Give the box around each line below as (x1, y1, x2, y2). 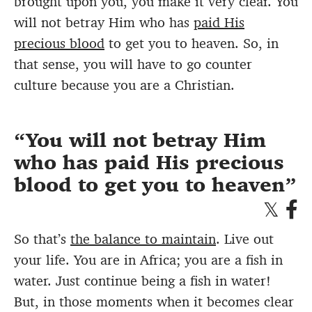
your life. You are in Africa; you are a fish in (14, 250, 283, 269)
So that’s (14, 229, 70, 248)
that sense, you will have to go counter (14, 54, 252, 73)
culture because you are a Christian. (14, 75, 235, 94)
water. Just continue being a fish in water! (14, 271, 271, 290)
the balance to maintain (70, 229, 216, 248)
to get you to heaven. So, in (104, 33, 279, 52)
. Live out (216, 229, 274, 248)
